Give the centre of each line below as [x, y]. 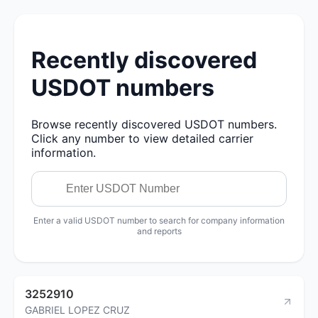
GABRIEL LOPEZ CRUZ [77, 309]
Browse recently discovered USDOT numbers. [154, 124]
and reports [159, 231]
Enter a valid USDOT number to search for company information [159, 220]
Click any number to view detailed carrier [142, 138]
